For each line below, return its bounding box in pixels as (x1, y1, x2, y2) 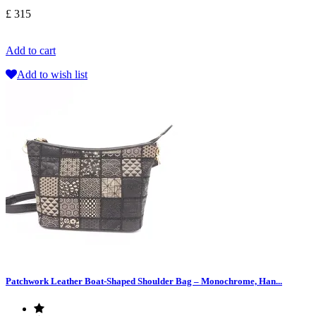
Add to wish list (17, 68, 87, 80)
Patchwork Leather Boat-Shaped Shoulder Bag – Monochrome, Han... (6, 276, 282, 287)
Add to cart (6, 44, 56, 56)
